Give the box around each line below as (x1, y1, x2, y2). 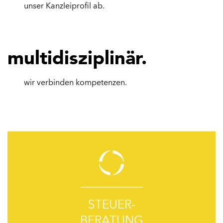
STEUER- (88, 199, 135, 212)
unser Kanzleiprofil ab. (24, 2, 105, 10)
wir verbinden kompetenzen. (24, 79, 127, 87)
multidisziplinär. (7, 46, 147, 69)
